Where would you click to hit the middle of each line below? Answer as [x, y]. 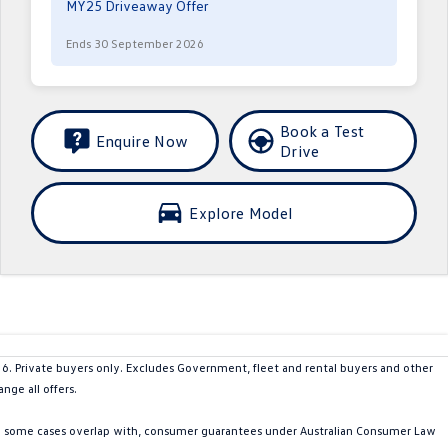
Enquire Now [142, 141]
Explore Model [241, 213]
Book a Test [322, 131]
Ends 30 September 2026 [134, 43]
